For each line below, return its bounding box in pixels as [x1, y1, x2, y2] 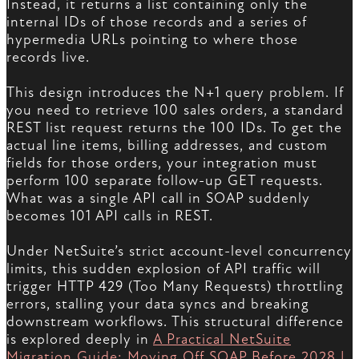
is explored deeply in [6, 331, 153, 349]
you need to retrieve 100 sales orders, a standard [6, 102, 344, 119]
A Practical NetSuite [153, 331, 291, 349]
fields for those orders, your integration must [6, 155, 317, 172]
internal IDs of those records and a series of [6, 14, 307, 31]
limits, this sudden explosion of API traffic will [6, 260, 321, 278]
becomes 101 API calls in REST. [6, 208, 213, 225]
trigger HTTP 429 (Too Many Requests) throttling [6, 278, 344, 296]
